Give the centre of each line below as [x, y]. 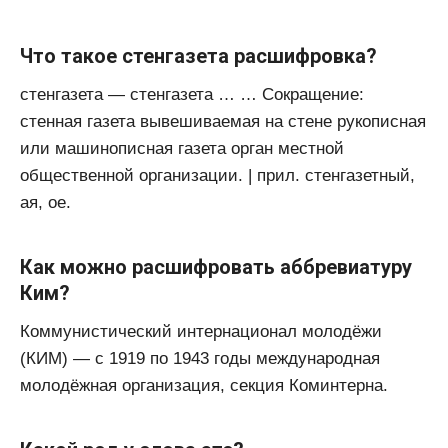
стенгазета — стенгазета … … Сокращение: [192, 95]
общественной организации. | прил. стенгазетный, [217, 176]
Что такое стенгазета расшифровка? [198, 56]
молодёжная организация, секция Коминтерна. [204, 386]
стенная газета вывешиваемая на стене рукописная [223, 122]
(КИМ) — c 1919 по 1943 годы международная [200, 359]
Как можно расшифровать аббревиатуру [216, 267]
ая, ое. [45, 203]
